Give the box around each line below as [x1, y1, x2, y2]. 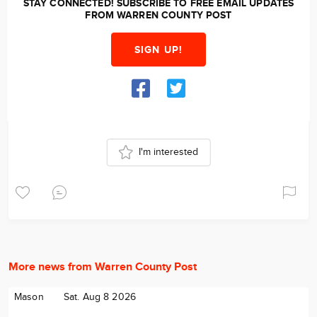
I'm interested [138, 146, 199, 158]
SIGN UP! [134, 44, 183, 56]
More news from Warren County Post [8, 260, 197, 274]
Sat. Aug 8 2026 [63, 292, 136, 303]
